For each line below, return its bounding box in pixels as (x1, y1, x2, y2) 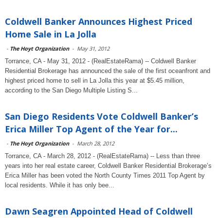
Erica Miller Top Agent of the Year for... (5, 123, 178, 135)
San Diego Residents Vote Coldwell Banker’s (5, 110, 198, 122)
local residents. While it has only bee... (5, 182, 114, 189)
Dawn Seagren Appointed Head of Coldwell (5, 205, 193, 217)
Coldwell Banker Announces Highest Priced (5, 16, 192, 27)
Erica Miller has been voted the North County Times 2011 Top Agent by (5, 172, 205, 179)
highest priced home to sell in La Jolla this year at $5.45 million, (5, 77, 184, 84)
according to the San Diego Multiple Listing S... (5, 87, 138, 94)
